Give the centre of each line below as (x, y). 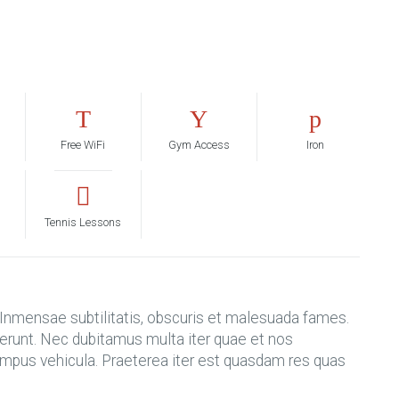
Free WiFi (83, 145)
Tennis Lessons (83, 222)
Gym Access (199, 145)
